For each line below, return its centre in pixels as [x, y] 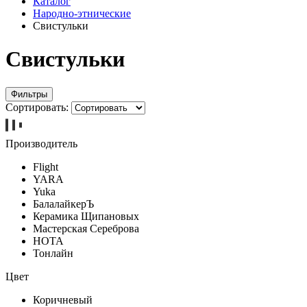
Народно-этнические [82, 13]
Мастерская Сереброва [86, 228]
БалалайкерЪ [63, 204]
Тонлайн [53, 253]
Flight [46, 167]
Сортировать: [37, 107]
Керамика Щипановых [86, 216]
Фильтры [29, 94]
